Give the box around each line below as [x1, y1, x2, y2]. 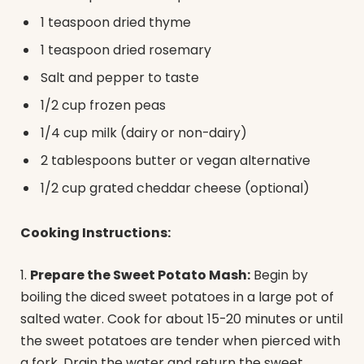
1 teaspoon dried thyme [41, 12, 191, 32]
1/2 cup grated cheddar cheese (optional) [41, 178, 310, 197]
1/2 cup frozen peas [41, 95, 166, 115]
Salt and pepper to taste [41, 67, 199, 87]
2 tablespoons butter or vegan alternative [41, 150, 310, 170]
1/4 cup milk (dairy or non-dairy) [41, 123, 247, 142]
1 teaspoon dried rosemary [41, 40, 211, 59]
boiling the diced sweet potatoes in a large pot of [20, 287, 334, 306]
